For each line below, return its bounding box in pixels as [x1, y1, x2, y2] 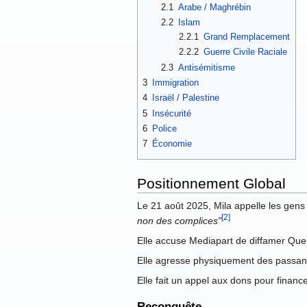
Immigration [152, 77, 199, 88]
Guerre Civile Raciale [204, 47, 288, 58]
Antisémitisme [177, 62, 235, 73]
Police [152, 123, 177, 134]
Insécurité [152, 108, 191, 119]
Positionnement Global [137, 175, 286, 191]
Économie [152, 138, 192, 149]
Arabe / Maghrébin [177, 1, 251, 12]
